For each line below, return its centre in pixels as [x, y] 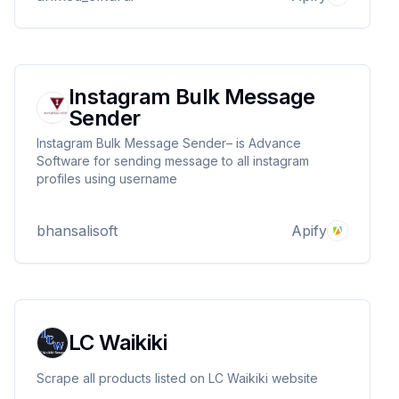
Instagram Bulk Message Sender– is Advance [169, 143]
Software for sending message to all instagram [173, 161]
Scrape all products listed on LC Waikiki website [177, 378]
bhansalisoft [77, 231]
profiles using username [107, 179]
